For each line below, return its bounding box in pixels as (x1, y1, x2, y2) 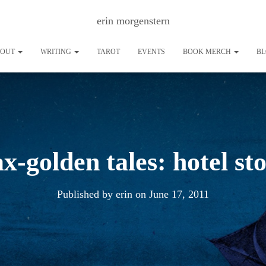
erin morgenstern (96, 15, 170, 27)
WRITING (40, 47, 73, 56)
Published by (57, 188, 116, 200)
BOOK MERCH (183, 47, 233, 56)
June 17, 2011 (149, 188, 209, 200)
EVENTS (138, 47, 165, 56)
